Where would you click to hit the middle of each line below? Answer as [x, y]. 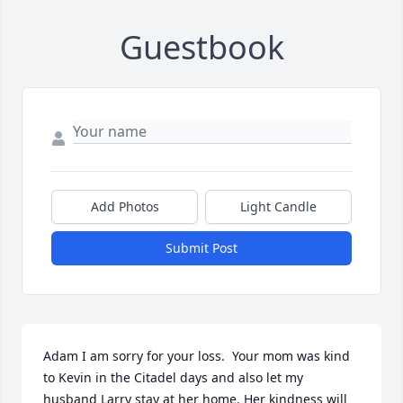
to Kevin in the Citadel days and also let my [173, 378]
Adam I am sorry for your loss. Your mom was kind [197, 356]
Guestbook [201, 48]
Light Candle [278, 207]
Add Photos [125, 207]
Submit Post [201, 248]
